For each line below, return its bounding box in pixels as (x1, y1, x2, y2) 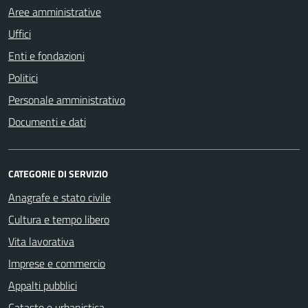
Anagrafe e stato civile (8, 188, 111, 206)
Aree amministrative (8, 3, 101, 20)
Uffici (8, 25, 31, 42)
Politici (8, 69, 38, 86)
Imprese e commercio (8, 254, 105, 272)
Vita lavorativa (8, 232, 74, 250)
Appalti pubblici (8, 276, 77, 294)
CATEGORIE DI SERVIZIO (8, 166, 108, 181)
